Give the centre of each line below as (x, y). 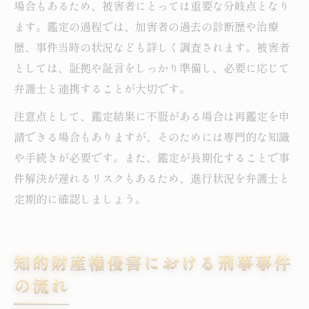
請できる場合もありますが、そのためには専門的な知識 (152, 137)
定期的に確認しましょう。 (80, 199)
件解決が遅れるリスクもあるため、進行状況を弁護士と (152, 178)
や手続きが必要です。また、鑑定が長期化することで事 (152, 158)
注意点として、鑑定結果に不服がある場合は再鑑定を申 (152, 116)
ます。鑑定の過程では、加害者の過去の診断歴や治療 (146, 27)
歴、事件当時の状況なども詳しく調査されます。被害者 (152, 47)
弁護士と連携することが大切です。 (102, 89)
